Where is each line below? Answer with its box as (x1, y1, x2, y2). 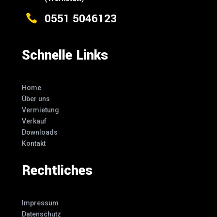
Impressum (21, 199, 59, 207)
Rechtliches (21, 161, 93, 180)
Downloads (21, 128, 58, 136)
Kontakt (21, 139, 46, 147)
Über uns (21, 94, 50, 103)
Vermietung (21, 106, 59, 114)
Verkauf (21, 117, 46, 125)
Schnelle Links (21, 46, 108, 65)
